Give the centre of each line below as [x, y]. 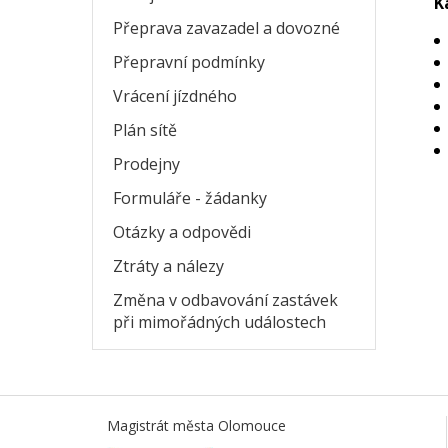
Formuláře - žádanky [190, 198]
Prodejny [146, 164]
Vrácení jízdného [175, 96]
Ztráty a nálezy [168, 266]
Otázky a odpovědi [182, 232]
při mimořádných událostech [219, 322]
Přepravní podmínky [189, 62]
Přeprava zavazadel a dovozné [226, 28]
